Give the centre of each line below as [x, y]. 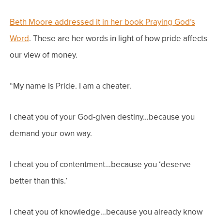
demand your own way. [51, 133]
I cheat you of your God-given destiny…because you [102, 117]
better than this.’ [39, 181]
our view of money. [44, 55]
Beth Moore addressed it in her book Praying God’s [102, 22]
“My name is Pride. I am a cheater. [70, 86]
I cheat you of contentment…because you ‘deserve [100, 164]
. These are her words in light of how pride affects [118, 39]
